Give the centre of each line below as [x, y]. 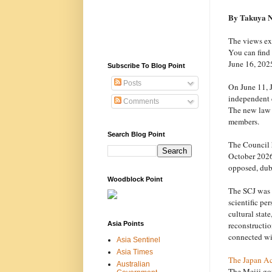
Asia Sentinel [138, 240]
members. [243, 121]
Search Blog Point [136, 134]
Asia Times [134, 252]
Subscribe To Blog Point [146, 65]
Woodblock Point [135, 179]
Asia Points [125, 223]
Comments [140, 101]
